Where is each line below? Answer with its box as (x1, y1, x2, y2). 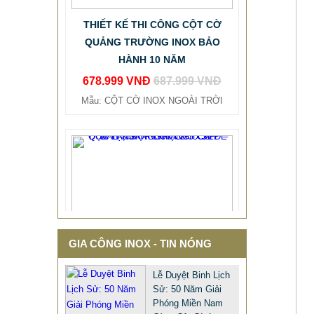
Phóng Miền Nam (153, 298, 223, 308)
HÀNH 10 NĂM (118, 19, 186, 31)
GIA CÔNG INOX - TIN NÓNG (69, 238, 212, 250)
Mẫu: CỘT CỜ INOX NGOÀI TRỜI (81, 60, 223, 71)
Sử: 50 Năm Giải (153, 284, 221, 294)
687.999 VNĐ (153, 40, 221, 53)
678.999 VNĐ (83, 40, 153, 53)
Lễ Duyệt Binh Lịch (153, 270, 230, 280)
